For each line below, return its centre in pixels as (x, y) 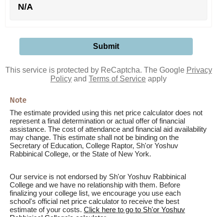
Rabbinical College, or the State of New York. (80, 154)
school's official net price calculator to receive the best (94, 201)
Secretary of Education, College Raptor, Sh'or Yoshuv (94, 146)
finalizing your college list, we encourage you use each (95, 193)
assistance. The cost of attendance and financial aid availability (108, 129)
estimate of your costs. (47, 209)
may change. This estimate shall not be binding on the (94, 137)
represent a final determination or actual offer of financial (97, 121)
